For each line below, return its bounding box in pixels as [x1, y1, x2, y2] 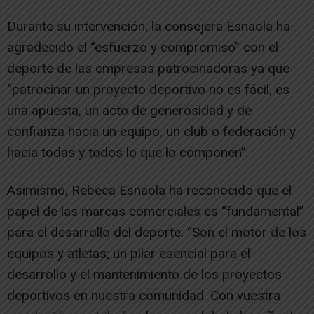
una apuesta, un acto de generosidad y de [7, 102, 252, 119]
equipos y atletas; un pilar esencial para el [7, 245, 250, 262]
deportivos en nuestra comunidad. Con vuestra [7, 287, 280, 304]
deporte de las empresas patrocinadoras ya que [7, 60, 289, 77]
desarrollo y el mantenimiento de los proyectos [7, 266, 282, 283]
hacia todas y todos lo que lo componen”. [7, 144, 249, 161]
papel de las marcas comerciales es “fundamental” [7, 203, 304, 220]
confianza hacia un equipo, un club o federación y [7, 123, 296, 140]
